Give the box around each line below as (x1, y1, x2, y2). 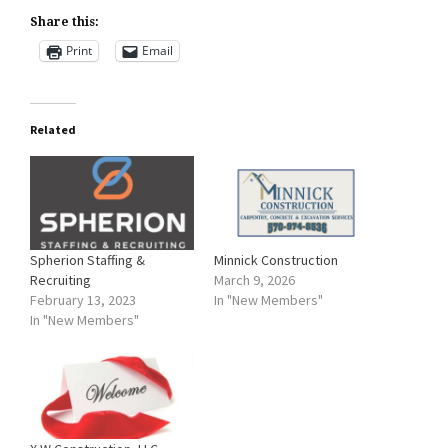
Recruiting (30, 270, 91, 289)
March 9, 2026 (214, 270, 295, 289)
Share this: (30, 14, 99, 29)
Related (30, 121, 76, 137)
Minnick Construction (214, 250, 338, 269)
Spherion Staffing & (30, 250, 145, 269)
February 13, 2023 (30, 290, 136, 309)
